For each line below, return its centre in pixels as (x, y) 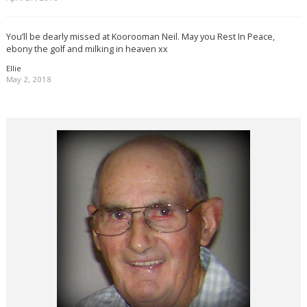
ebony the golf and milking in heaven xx (87, 48)
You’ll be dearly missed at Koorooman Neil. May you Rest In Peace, (140, 36)
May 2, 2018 (28, 79)
